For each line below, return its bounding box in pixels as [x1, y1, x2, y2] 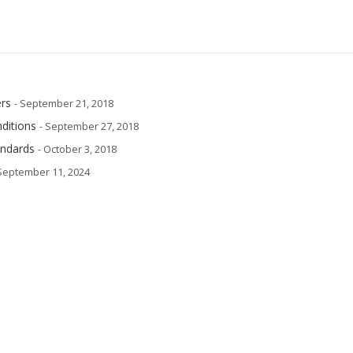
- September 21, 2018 [14, 97, 113, 110]
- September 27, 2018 [39, 120, 139, 133]
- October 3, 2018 [38, 143, 117, 156]
